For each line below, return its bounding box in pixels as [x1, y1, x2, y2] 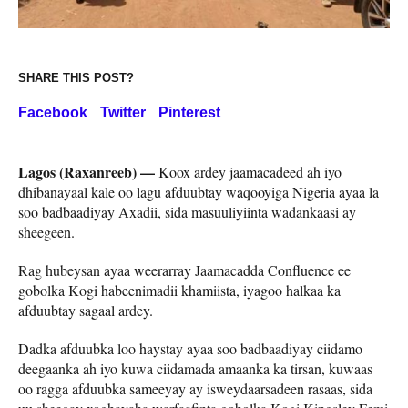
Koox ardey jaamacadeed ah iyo [155, 162, 342, 182]
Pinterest [158, 105, 220, 121]
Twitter [100, 105, 146, 121]
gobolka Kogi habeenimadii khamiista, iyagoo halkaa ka [18, 280, 341, 301]
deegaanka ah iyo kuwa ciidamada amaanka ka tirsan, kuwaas [18, 359, 372, 379]
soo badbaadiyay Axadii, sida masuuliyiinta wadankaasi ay [18, 202, 356, 222]
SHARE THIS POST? [18, 71, 134, 86]
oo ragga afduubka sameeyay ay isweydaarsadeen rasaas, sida [18, 379, 372, 399]
